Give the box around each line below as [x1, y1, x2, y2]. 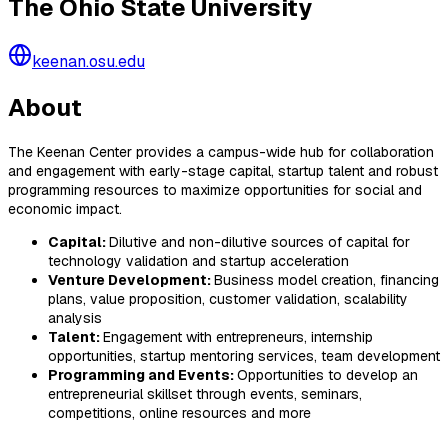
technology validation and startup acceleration [48, 251, 349, 270]
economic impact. [8, 199, 122, 218]
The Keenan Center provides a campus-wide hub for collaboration [8, 142, 434, 161]
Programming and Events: [48, 365, 237, 384]
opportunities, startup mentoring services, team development [48, 346, 440, 365]
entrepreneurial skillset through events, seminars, [48, 384, 362, 403]
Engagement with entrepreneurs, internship [103, 327, 373, 346]
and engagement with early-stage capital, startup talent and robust [8, 161, 438, 180]
